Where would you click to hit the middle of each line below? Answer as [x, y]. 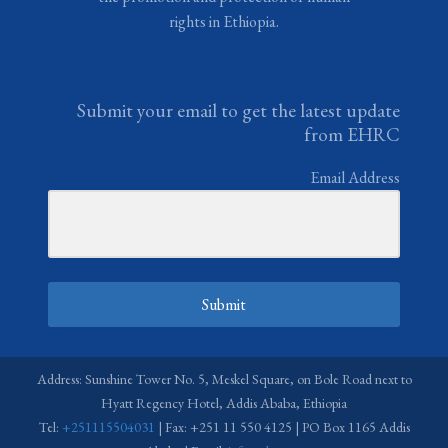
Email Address [355, 177]
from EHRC [352, 134]
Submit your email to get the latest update [238, 110]
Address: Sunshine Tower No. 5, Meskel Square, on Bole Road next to [224, 379]
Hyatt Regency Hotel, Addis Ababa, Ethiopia [224, 403]
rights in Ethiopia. [224, 21]
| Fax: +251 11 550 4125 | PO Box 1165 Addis [282, 427]
